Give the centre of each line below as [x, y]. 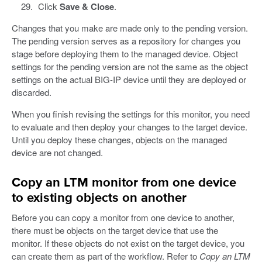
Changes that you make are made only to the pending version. [130, 27]
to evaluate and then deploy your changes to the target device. [130, 126]
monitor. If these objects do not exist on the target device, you [128, 243]
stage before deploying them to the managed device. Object [125, 53]
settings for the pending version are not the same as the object [130, 66]
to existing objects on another [99, 199]
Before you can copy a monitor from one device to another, [123, 217]
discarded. [32, 92]
